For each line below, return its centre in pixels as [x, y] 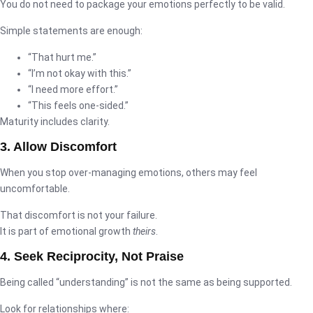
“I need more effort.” [73, 89]
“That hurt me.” [62, 57]
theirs [144, 231]
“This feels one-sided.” [78, 105]
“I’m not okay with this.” [80, 73]
